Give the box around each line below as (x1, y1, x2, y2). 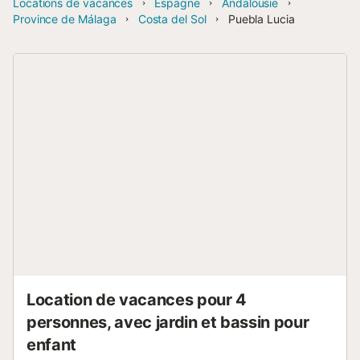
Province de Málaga (13, 12, 117, 26)
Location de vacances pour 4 (27, 290, 247, 309)
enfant (27, 335, 76, 354)
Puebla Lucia (227, 12, 295, 26)
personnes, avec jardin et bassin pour (27, 313, 309, 332)
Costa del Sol (137, 12, 207, 26)
